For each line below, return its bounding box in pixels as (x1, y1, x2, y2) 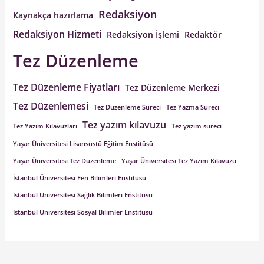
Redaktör (184, 28, 222, 40)
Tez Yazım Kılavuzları (13, 121, 78, 130)
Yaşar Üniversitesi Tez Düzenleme (13, 156, 117, 165)
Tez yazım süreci (171, 121, 222, 130)
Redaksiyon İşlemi (107, 28, 180, 40)
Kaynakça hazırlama (13, 9, 94, 21)
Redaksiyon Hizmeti (13, 27, 102, 41)
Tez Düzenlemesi (13, 99, 89, 113)
